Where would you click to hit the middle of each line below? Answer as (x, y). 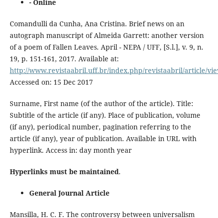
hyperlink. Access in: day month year (71, 150)
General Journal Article (69, 193)
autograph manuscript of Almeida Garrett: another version (107, 35)
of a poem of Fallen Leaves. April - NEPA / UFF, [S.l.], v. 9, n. (106, 47)
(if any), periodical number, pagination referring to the (100, 127)
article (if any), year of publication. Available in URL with (103, 138)
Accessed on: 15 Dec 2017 (51, 82)
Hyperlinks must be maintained (64, 171)
